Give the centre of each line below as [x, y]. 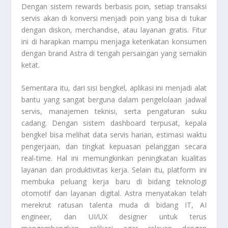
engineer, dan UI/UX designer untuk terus [114, 217]
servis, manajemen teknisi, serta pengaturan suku [114, 111]
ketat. [31, 65]
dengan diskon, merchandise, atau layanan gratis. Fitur [114, 30]
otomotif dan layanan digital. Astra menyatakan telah [114, 193]
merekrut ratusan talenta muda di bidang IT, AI [114, 205]
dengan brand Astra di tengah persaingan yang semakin [114, 53]
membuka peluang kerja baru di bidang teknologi [114, 182]
